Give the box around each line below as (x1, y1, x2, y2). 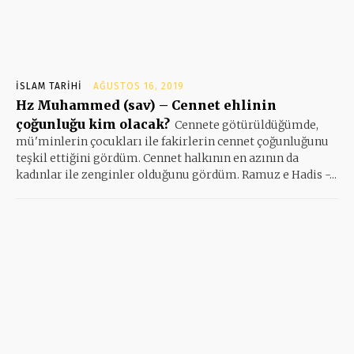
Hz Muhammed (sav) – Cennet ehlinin (16, 96, 277, 113)
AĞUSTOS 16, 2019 (93, 80, 184, 92)
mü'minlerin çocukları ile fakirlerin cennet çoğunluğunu (16, 134, 329, 149)
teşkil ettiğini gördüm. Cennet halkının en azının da (16, 150, 299, 165)
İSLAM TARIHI (16, 80, 82, 92)
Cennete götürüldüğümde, (175, 117, 318, 132)
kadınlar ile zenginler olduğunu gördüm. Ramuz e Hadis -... (16, 167, 337, 182)
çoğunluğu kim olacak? (16, 115, 170, 132)
